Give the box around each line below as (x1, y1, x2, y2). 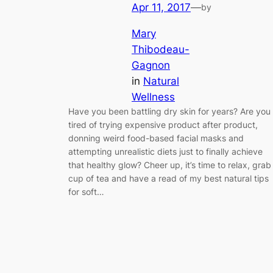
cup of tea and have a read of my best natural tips (68, 172, 269, 183)
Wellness (132, 90, 175, 103)
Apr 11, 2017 (132, 1, 191, 14)
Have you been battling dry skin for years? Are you (68, 105, 271, 116)
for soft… (68, 186, 104, 197)
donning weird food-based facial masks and (68, 132, 244, 143)
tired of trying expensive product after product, (68, 119, 258, 130)
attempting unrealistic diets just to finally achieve (68, 146, 263, 157)
